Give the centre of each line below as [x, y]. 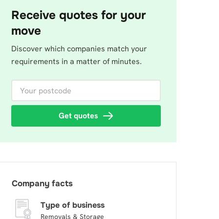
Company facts [42, 184]
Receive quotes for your [78, 15]
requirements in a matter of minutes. [77, 61]
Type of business [72, 205]
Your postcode [36, 85]
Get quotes [78, 116]
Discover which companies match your [79, 49]
